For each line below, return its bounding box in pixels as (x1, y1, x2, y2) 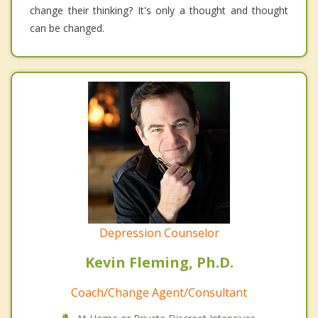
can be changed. (30, 21, 104, 35)
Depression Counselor (99, 225, 219, 241)
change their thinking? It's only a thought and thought (30, 4, 288, 18)
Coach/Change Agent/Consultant (71, 285, 247, 301)
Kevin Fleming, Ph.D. (84, 253, 234, 273)
